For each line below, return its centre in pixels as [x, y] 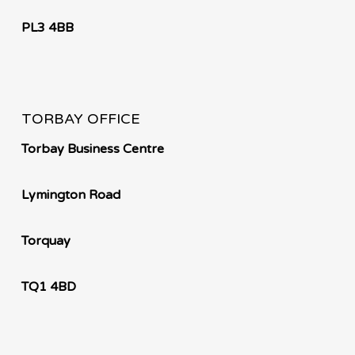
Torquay [46, 240]
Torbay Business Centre [92, 149]
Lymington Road [71, 195]
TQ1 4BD [48, 286]
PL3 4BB [47, 27]
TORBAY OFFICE [80, 118]
